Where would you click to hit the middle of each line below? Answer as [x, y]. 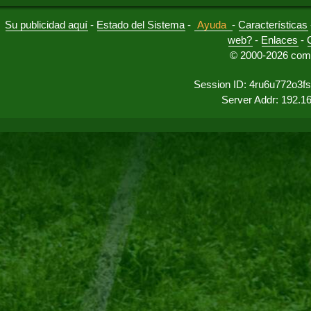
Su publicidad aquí [47, 25]
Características [273, 25]
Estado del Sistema [141, 25]
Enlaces [280, 40]
